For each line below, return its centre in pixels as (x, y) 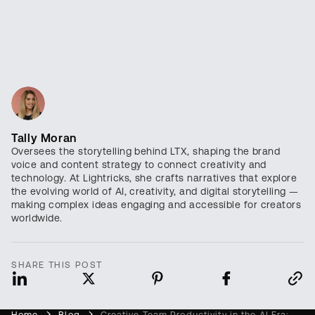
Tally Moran (44, 139)
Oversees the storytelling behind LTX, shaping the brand (146, 152)
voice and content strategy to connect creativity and (139, 165)
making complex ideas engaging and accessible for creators (156, 205)
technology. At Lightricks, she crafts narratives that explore (154, 178)
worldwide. (37, 218)
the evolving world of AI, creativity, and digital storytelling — (155, 192)
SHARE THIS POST (57, 265)
